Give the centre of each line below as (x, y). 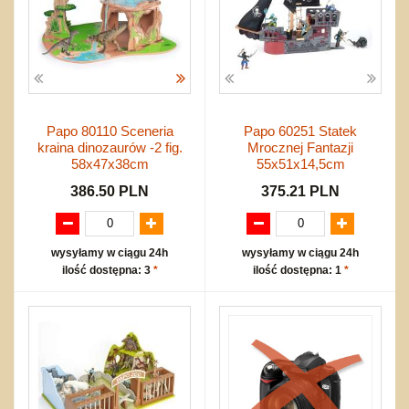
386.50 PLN (110, 191)
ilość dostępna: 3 (107, 270)
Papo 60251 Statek (300, 131)
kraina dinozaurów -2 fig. (110, 147)
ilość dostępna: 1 (298, 270)
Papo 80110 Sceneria (110, 131)
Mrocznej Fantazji (300, 147)
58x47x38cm (110, 163)
